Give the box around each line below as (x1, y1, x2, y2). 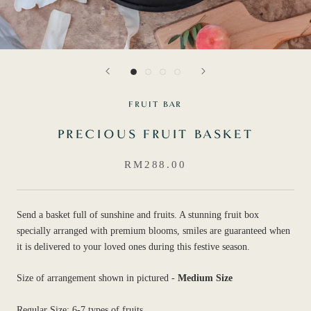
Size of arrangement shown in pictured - (17, 273, 178, 284)
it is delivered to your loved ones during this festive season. (17, 242, 253, 253)
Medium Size (178, 273, 233, 284)
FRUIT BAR (128, 101, 183, 110)
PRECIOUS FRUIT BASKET (57, 129, 254, 142)
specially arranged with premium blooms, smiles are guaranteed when (17, 226, 290, 237)
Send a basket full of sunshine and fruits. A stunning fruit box (17, 210, 259, 221)
